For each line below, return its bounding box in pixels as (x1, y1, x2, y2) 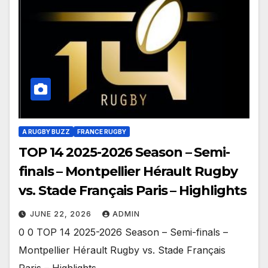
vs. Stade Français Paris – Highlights (19, 182, 247, 199)
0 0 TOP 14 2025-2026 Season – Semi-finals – (19, 226, 228, 239)
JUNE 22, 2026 (30, 209, 94, 219)
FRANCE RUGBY (77, 128, 126, 136)
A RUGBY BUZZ (22, 128, 70, 136)
